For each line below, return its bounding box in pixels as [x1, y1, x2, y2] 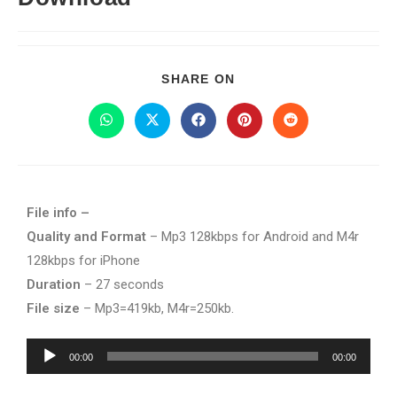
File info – [27, 205, 90, 221]
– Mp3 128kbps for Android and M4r [146, 229, 359, 245]
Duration [27, 276, 81, 292]
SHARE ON [161, 72, 236, 86]
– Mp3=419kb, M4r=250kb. [80, 300, 234, 316]
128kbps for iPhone [27, 253, 140, 269]
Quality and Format [27, 229, 146, 245]
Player [26, 366, 63, 381]
